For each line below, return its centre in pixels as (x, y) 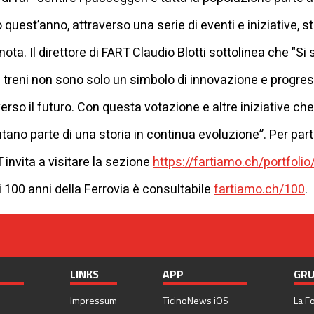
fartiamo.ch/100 (259, 190)
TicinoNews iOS (196, 301)
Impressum (93, 301)
